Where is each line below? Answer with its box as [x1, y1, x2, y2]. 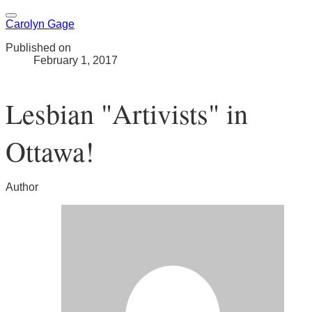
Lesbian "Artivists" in [6, 95, 248, 132]
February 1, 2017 [33, 54, 118, 66]
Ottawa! [6, 132, 94, 169]
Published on [6, 42, 71, 54]
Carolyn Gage [6, 18, 75, 30]
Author [6, 181, 38, 193]
